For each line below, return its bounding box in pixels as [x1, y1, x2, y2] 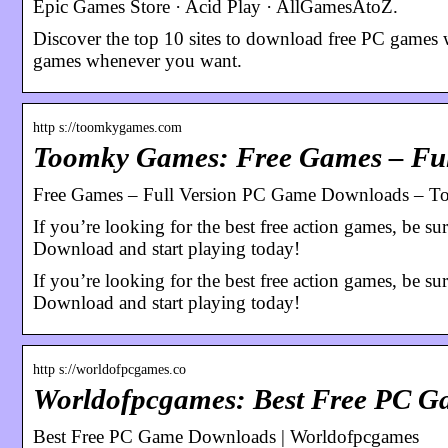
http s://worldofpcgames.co [33, 361, 186, 377]
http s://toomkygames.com [33, 119, 182, 135]
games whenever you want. [33, 49, 242, 71]
